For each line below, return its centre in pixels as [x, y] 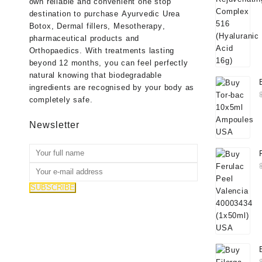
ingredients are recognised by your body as [112, 88]
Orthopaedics [54, 51]
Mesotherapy [138, 26]
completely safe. [61, 100]
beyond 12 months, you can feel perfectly [108, 63]
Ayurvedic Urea [151, 14]
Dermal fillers [82, 26]
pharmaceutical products [76, 39]
